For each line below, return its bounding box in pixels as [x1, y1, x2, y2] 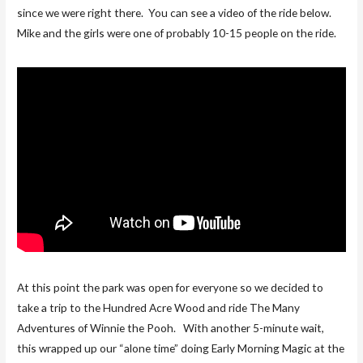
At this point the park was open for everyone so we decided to [17, 280, 324, 294]
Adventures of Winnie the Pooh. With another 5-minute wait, [17, 320, 325, 335]
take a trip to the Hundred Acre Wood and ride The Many [17, 300, 301, 314]
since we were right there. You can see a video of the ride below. [17, 6, 335, 20]
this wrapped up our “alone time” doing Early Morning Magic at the [17, 340, 345, 355]
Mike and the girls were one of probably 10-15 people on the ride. [17, 26, 337, 41]
